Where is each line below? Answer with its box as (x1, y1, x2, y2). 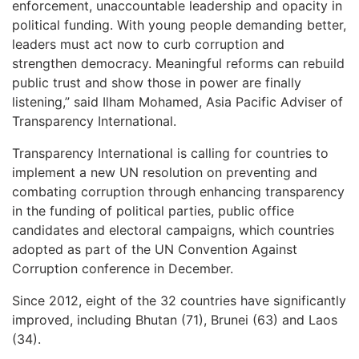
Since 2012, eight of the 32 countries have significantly (12, 292, 346, 309)
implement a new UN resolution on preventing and (12, 163, 317, 180)
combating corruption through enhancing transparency (12, 183, 345, 200)
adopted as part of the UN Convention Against (12, 240, 297, 257)
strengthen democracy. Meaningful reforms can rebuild (12, 54, 345, 71)
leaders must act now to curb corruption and (12, 35, 284, 52)
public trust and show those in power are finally (12, 74, 301, 91)
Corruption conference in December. (12, 260, 233, 276)
